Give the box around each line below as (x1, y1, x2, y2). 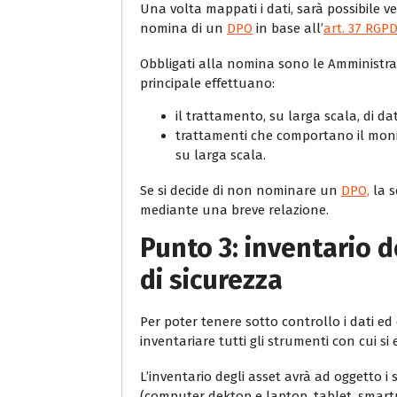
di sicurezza (140, 263, 283, 296)
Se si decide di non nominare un (140, 182, 341, 198)
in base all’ (253, 19, 323, 36)
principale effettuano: (140, 74, 275, 91)
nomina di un (140, 19, 227, 36)
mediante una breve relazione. (140, 201, 329, 218)
